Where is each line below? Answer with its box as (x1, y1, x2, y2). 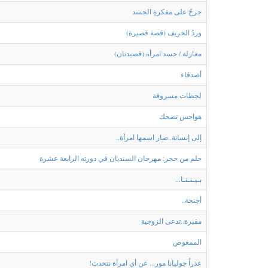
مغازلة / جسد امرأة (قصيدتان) (114, 48, 202, 58)
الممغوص (173, 236, 202, 246)
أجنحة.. (181, 194, 202, 205)
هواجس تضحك (159, 111, 202, 121)
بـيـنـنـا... (175, 173, 202, 184)
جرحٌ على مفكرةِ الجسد (132, 6, 202, 16)
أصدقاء (181, 69, 202, 79)
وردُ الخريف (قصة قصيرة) (126, 27, 202, 37)
